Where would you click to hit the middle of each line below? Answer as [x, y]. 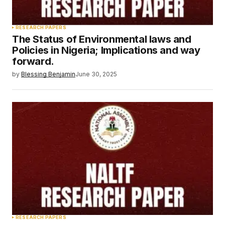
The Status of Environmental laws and [102, 39]
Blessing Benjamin [48, 74]
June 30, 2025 [96, 74]
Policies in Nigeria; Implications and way [106, 50]
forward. [33, 61]
